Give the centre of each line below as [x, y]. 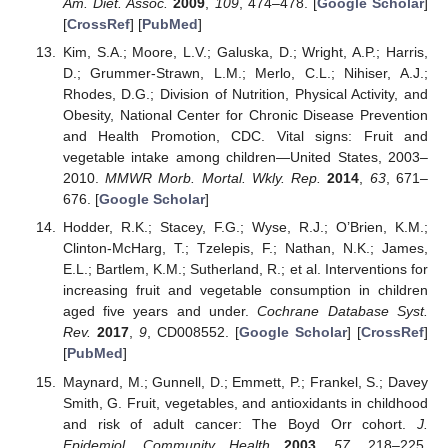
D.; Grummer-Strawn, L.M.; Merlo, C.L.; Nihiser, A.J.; [245, 73]
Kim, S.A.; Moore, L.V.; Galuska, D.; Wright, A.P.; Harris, [245, 52]
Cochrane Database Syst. [343, 311]
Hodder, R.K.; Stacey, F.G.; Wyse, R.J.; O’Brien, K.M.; [245, 227]
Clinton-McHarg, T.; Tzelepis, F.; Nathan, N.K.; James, [245, 248]
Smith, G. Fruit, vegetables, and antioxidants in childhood [245, 402]
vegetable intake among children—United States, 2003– [245, 157]
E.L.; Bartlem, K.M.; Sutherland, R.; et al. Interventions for [245, 269]
